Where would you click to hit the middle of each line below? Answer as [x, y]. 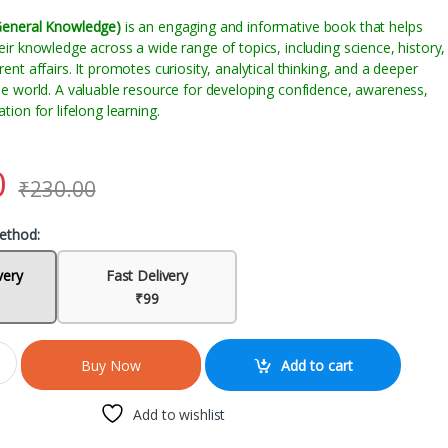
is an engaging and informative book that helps [271, 27]
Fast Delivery [146, 276]
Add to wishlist [179, 415]
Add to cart [317, 365]
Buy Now [110, 365]
